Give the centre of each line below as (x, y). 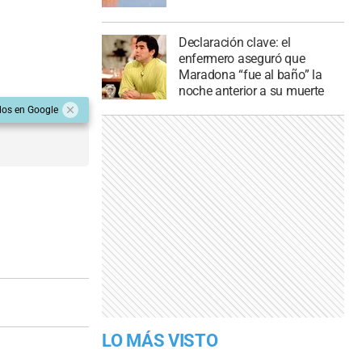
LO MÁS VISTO (160, 341)
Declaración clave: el (234, 43)
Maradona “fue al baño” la (250, 75)
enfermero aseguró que (242, 59)
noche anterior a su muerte (251, 91)
